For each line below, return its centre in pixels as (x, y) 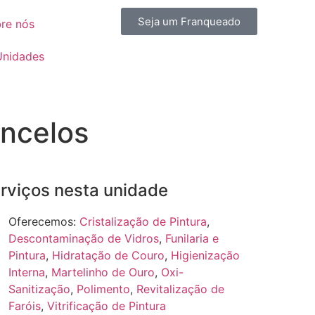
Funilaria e (192, 238)
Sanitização (39, 289)
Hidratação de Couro (108, 255)
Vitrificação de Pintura (106, 306)
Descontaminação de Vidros (83, 238)
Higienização (205, 255)
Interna (26, 272)
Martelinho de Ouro (103, 272)
